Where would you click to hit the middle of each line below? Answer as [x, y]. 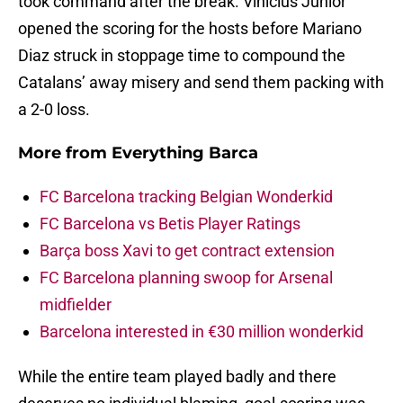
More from [65, 153]
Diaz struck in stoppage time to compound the [182, 56]
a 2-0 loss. [54, 110]
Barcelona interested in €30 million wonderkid [201, 332]
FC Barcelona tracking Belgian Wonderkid [186, 197]
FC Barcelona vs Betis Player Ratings [170, 224]
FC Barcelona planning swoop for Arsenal [186, 278]
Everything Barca [185, 153]
